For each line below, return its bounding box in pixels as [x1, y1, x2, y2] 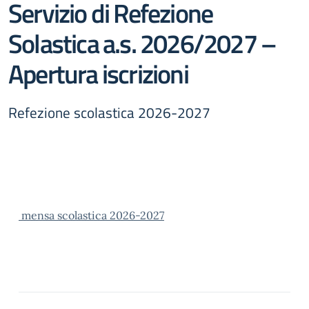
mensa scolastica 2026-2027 [19, 208, 164, 222]
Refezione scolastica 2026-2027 [8, 101, 210, 123]
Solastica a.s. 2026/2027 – [8, 23, 277, 63]
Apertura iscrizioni [8, 53, 188, 94]
